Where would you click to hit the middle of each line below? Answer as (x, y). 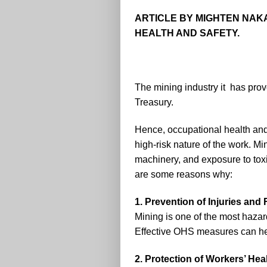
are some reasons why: (184, 175)
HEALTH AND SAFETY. (187, 33)
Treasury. (154, 103)
